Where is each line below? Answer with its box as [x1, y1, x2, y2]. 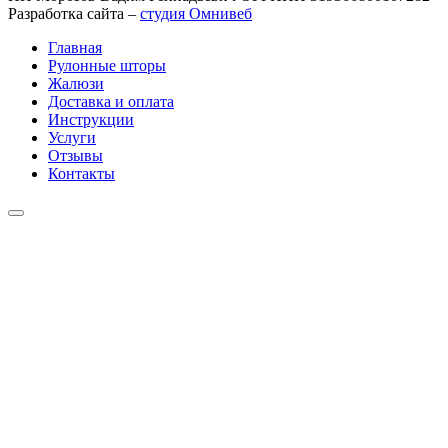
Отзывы [48, 146, 103, 164]
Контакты [48, 164, 115, 182]
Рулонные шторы [48, 56, 166, 74]
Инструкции [48, 110, 134, 128]
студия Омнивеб [140, 4, 252, 22]
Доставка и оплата [48, 92, 174, 110]
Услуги [48, 128, 96, 146]
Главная [48, 38, 102, 56]
